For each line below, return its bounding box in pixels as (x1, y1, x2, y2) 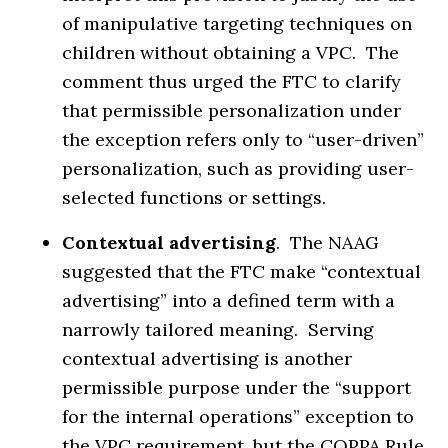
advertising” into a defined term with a (62, 288, 396, 312)
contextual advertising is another (62, 346, 353, 370)
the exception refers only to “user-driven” (62, 127, 425, 151)
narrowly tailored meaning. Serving (62, 317, 375, 341)
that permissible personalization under (62, 98, 402, 122)
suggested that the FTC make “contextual (62, 259, 422, 283)
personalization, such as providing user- (62, 156, 415, 180)
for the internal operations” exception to (62, 404, 415, 428)
